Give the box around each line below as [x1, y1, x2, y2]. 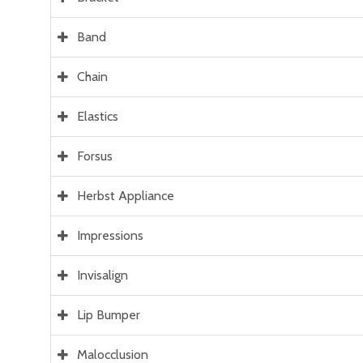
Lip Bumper [77, 307, 140, 323]
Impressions [77, 228, 143, 244]
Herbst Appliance [77, 188, 174, 204]
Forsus [77, 148, 113, 164]
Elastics [77, 109, 118, 125]
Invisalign [77, 267, 128, 284]
